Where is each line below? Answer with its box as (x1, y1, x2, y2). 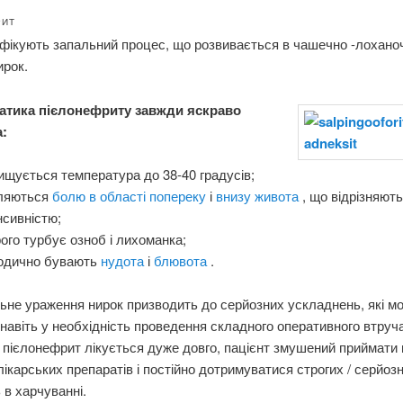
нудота (101, 251, 148, 271)
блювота (154, 251, 211, 271)
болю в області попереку (52, 186, 210, 206)
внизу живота (216, 186, 303, 206)
